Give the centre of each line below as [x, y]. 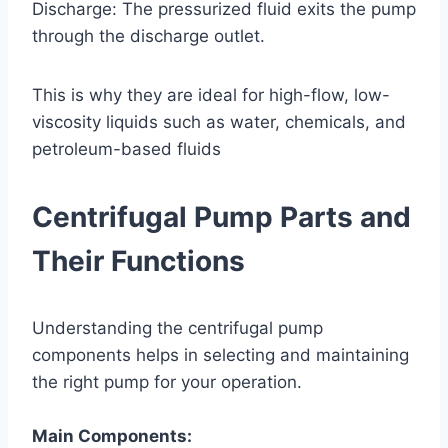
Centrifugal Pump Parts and [221, 216]
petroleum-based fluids [126, 148]
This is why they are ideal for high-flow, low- [211, 94]
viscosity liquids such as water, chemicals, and [219, 121]
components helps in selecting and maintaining [220, 354]
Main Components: [112, 435]
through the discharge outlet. [148, 35]
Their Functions [138, 260]
